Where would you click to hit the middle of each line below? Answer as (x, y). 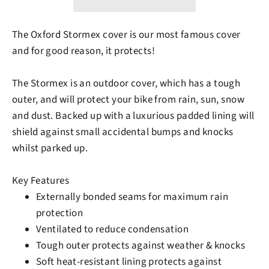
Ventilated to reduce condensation (113, 230)
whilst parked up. (50, 149)
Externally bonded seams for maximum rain (132, 197)
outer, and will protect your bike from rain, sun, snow (128, 100)
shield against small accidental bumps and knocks (123, 132)
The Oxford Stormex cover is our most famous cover (126, 35)
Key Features (41, 181)
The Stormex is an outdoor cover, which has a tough (126, 84)
